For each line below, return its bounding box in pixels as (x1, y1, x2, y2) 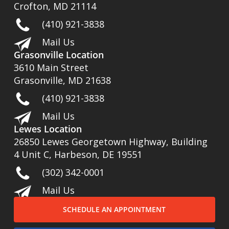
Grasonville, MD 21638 (14, 74, 111, 86)
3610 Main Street (14, 61, 89, 74)
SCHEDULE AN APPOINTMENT (63, 204, 166, 214)
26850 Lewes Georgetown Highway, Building (14, 135, 208, 148)
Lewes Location (14, 123, 82, 135)
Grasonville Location (14, 49, 104, 61)
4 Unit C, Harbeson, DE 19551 (14, 148, 143, 161)
